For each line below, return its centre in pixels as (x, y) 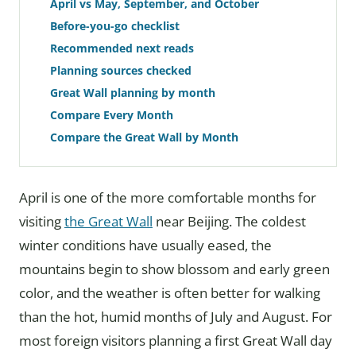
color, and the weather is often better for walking (170, 293)
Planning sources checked (121, 70)
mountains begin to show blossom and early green (174, 269)
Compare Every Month (112, 115)
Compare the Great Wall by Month (144, 137)
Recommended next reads (122, 48)
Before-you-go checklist (115, 26)
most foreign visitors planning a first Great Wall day (176, 341)
